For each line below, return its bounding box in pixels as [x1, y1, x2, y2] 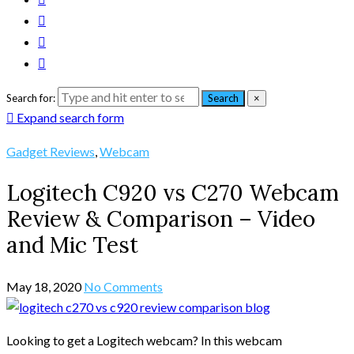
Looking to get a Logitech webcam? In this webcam [6, 333, 282, 348]
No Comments [84, 279, 163, 295]
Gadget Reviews [6, 144, 95, 159]
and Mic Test [6, 231, 138, 260]
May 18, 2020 [6, 279, 81, 295]
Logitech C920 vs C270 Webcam [6, 179, 339, 208]
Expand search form [17, 110, 124, 125]
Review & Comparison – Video [6, 205, 315, 234]
